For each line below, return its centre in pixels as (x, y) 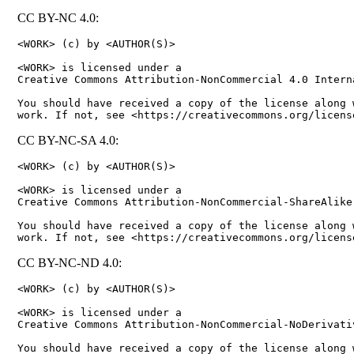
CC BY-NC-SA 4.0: (68, 140)
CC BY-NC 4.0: (58, 17)
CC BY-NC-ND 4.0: (70, 262)
